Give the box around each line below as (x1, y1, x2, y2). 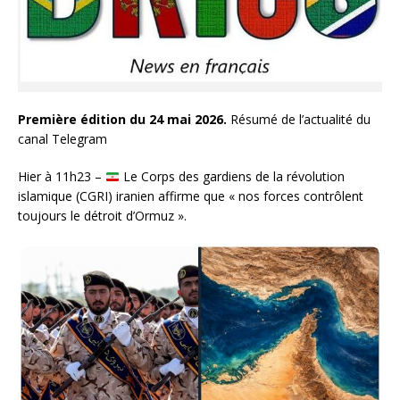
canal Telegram (18, 130, 107, 148)
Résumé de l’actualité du (230, 111, 371, 129)
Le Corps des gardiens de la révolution (119, 168, 345, 186)
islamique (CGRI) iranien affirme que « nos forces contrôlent (18, 187, 363, 205)
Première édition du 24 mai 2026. (18, 111, 230, 129)
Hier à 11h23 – (18, 168, 105, 186)
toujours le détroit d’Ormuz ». (18, 207, 187, 225)
